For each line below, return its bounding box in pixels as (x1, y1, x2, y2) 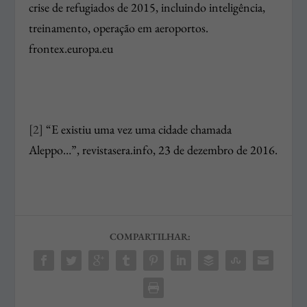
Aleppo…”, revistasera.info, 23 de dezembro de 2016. (29, 141, 278, 158)
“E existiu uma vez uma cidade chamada (43, 121, 232, 137)
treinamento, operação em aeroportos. (29, 20, 209, 36)
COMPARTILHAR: (110, 230, 191, 243)
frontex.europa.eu (29, 40, 114, 57)
